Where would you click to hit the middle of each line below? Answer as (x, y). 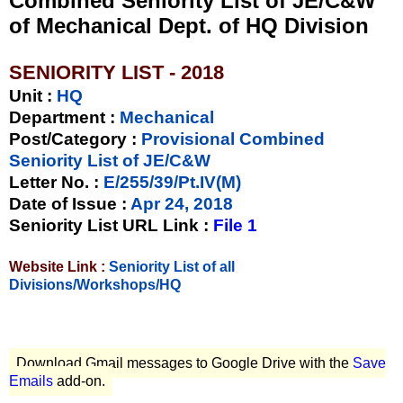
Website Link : (59, 266)
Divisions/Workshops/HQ (95, 284)
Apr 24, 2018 (180, 203)
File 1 (235, 225)
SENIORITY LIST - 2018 (116, 72)
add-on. (79, 381)
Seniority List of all (172, 266)
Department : (62, 117)
